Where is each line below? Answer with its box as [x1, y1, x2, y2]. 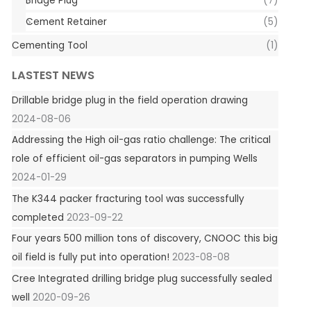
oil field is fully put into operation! [11, 251, 169, 264]
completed [11, 210, 64, 224]
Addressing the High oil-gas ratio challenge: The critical [11, 133, 271, 147]
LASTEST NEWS [11, 67, 94, 84]
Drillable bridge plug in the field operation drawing [11, 93, 248, 107]
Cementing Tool [11, 39, 87, 53]
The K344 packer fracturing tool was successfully [11, 192, 244, 205]
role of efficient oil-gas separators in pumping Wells [11, 152, 258, 166]
